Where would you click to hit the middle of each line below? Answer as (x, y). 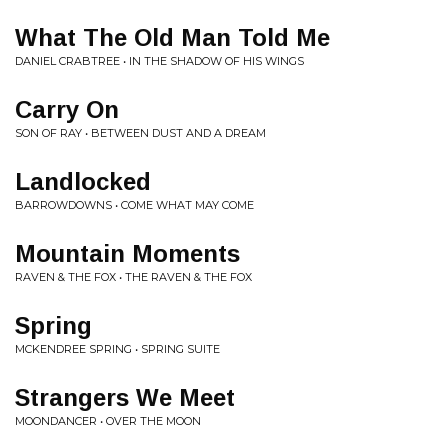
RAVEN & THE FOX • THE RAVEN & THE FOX (133, 277)
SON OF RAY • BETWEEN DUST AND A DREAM (140, 133)
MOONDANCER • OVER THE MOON (108, 421)
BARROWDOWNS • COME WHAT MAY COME (134, 205)
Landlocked (83, 181)
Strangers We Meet (125, 397)
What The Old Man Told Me (172, 37)
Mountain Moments (127, 253)
